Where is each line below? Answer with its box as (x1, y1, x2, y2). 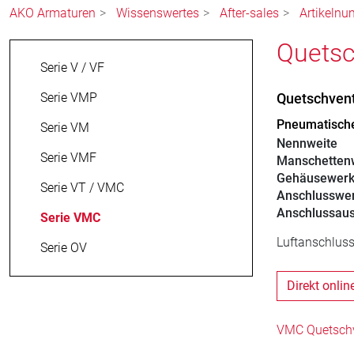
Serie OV (40, 240, 87, 256)
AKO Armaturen (9, 6, 96, 21)
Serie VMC (40, 210, 100, 226)
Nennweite (276, 136, 337, 152)
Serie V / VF (40, 60, 104, 76)
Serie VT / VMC (40, 180, 124, 196)
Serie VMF (40, 150, 96, 166)
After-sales (220, 6, 279, 21)
